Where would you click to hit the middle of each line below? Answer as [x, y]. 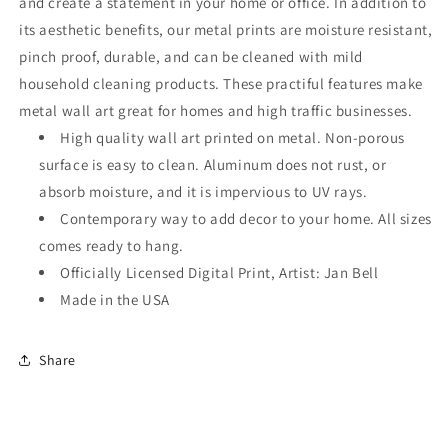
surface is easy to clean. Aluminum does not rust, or [213, 164]
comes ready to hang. [111, 245]
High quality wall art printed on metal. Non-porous [233, 137]
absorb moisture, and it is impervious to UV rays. [203, 191]
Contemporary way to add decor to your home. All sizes [246, 218]
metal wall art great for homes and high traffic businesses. [216, 110]
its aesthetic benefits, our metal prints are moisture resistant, [226, 29]
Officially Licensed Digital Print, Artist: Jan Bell [219, 272]
